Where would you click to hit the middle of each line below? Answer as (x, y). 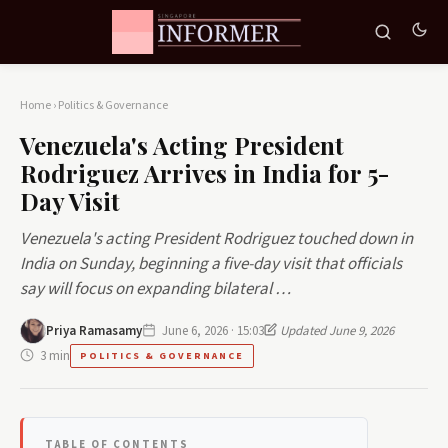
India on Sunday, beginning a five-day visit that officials (211, 264)
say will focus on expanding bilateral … (155, 289)
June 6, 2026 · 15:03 (213, 330)
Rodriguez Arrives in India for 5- (204, 173)
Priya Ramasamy (94, 330)
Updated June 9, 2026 (335, 330)
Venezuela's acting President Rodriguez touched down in (216, 239)
